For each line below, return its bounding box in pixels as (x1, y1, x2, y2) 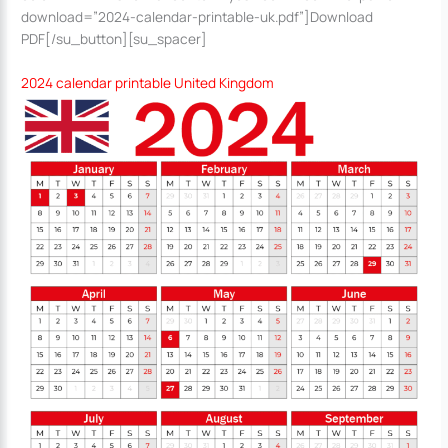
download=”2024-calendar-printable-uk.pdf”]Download (21, 6, 374, 26)
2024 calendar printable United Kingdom (21, 72, 275, 92)
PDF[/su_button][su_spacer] (21, 28, 208, 48)
